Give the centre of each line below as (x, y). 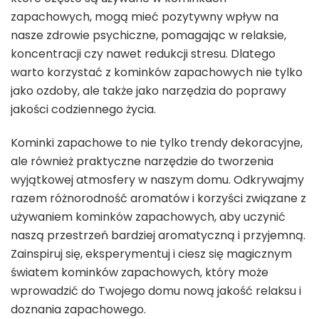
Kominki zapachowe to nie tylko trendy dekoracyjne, (157, 143)
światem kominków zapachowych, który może (140, 273)
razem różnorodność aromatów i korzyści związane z (158, 199)
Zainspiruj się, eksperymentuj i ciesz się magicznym (151, 254)
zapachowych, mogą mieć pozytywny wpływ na (145, 17)
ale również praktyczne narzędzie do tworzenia (142, 162)
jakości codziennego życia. (83, 110)
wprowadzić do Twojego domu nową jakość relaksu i (156, 291)
